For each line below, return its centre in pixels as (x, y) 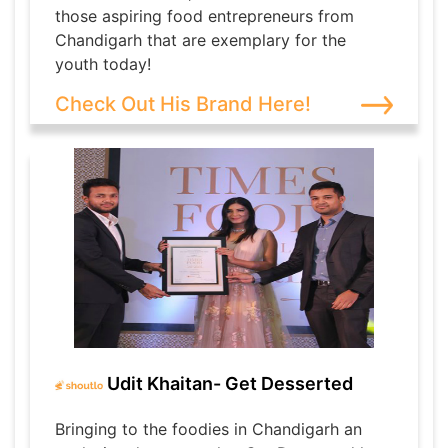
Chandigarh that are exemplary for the (200, 40)
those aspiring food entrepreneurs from (204, 16)
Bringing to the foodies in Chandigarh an (208, 429)
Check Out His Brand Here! (183, 104)
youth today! (103, 64)
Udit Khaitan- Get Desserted (228, 383)
